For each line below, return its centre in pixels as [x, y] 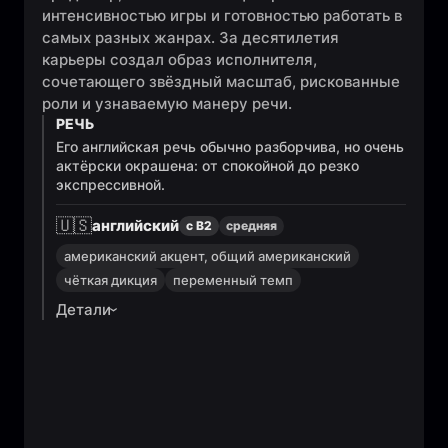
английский [135, 225]
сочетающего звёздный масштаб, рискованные [221, 81]
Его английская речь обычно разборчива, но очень [230, 146]
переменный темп [233, 280]
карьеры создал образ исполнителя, [179, 59]
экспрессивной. [110, 184]
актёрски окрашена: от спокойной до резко [207, 165]
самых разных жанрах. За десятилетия [190, 37]
